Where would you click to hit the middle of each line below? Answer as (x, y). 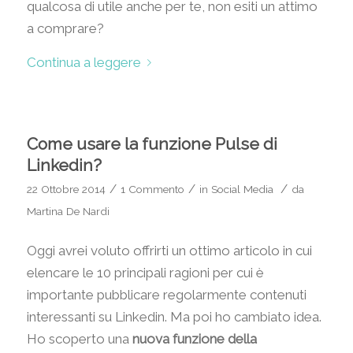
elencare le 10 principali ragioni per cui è (145, 273)
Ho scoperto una (79, 339)
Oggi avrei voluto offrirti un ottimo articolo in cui (169, 251)
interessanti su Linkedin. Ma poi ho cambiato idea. (174, 317)
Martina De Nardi (68, 211)
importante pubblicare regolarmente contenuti (166, 295)
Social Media (242, 189)
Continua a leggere (84, 62)
